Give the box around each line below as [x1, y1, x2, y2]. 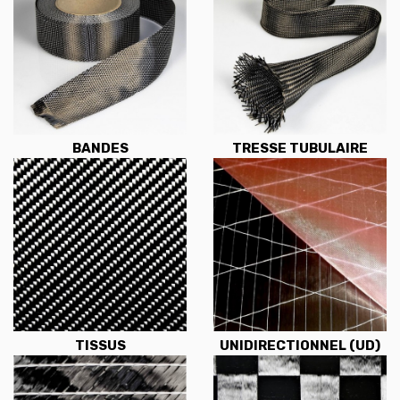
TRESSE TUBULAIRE [232, 140, 368, 157]
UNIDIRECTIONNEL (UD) [220, 337, 380, 354]
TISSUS [74, 337, 126, 354]
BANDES [71, 140, 129, 157]
